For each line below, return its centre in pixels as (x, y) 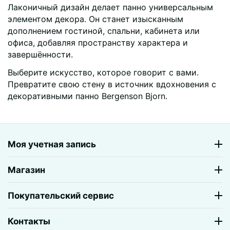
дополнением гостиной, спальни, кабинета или (104, 31)
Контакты (29, 221)
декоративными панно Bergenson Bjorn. (88, 96)
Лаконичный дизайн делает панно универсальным (110, 7)
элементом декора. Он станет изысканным (95, 19)
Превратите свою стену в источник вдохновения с (112, 84)
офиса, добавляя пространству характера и (98, 43)
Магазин (26, 170)
